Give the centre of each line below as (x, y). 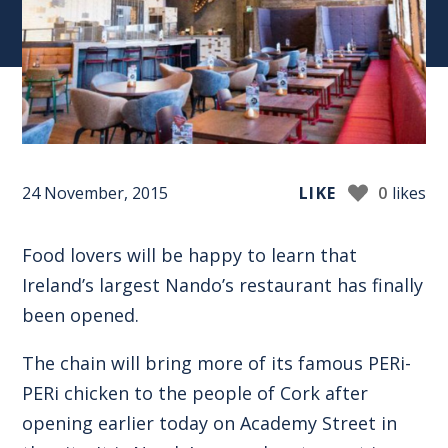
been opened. (81, 314)
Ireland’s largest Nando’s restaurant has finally (223, 284)
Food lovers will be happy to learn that (190, 254)
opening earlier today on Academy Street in (210, 422)
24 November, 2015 (95, 192)
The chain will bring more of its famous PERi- (217, 362)
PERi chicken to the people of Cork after (195, 392)
